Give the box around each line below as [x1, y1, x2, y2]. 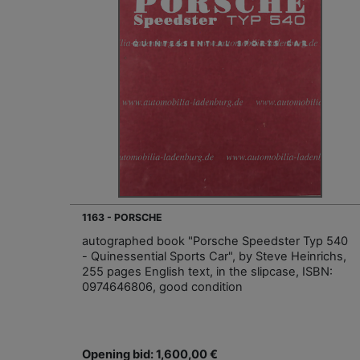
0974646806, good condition [82, 279, 243, 294]
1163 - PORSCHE [82, 211, 162, 223]
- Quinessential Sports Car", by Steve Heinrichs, [82, 248, 346, 264]
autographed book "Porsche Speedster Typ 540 [82, 233, 348, 248]
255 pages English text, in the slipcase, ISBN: [82, 264, 333, 279]
